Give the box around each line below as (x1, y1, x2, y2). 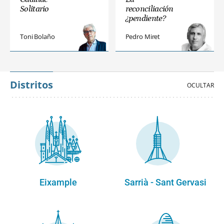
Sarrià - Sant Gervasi (124, 177, 207, 188)
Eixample (39, 177, 77, 188)
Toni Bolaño (20, 32, 55, 41)
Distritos (10, 78, 53, 92)
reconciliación (125, 4, 173, 14)
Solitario (20, 4, 49, 14)
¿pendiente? (125, 13, 165, 24)
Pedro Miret (125, 32, 160, 41)
